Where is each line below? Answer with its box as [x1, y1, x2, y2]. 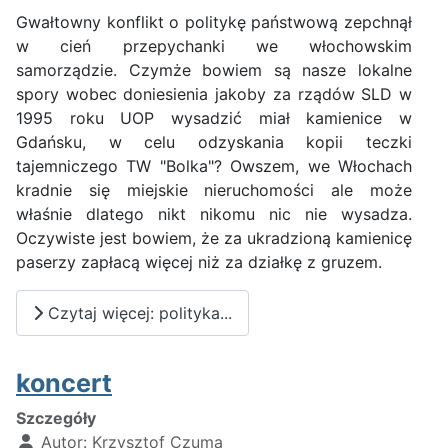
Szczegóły [16, 407, 96, 428]
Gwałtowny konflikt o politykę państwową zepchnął [16, 12, 412, 33]
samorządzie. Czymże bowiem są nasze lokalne [16, 60, 412, 81]
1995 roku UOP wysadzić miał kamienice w [16, 108, 412, 129]
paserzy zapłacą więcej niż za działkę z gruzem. [16, 252, 382, 273]
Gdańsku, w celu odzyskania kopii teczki [16, 132, 412, 153]
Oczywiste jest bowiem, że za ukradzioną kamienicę [16, 228, 412, 249]
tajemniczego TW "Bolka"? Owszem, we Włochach [16, 156, 412, 177]
